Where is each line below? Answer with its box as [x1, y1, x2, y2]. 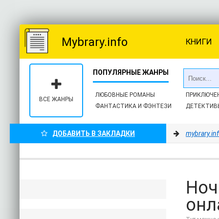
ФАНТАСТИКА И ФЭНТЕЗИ [95, 103, 172, 109]
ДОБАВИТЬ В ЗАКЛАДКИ [52, 130, 135, 137]
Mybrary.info [62, 35, 128, 49]
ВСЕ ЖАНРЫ [39, 96, 73, 103]
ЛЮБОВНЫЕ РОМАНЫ [95, 91, 155, 98]
